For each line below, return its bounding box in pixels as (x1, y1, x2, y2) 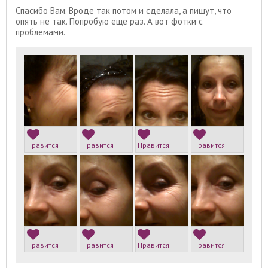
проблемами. (16, 26, 65, 38)
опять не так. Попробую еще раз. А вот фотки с (16, 15, 203, 27)
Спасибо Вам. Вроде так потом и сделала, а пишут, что (16, 4, 232, 16)
